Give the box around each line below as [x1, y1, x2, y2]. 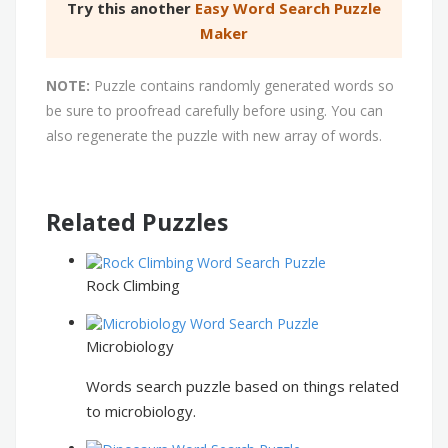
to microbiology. [86, 400, 196, 421]
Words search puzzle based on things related [86, 375, 399, 396]
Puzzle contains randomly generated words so [90, 76, 394, 96]
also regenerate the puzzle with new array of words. [46, 126, 382, 146]
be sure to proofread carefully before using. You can [46, 101, 383, 121]
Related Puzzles [46, 206, 228, 239]
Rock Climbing [86, 274, 180, 295]
